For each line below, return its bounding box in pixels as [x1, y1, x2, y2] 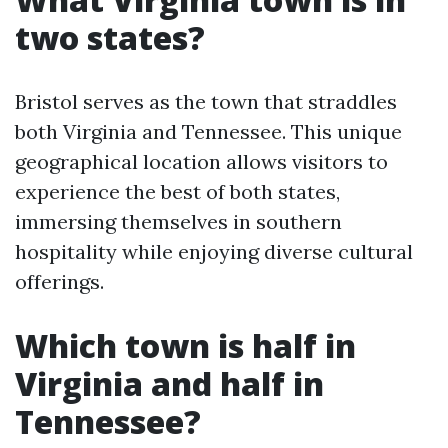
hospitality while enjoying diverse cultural [15, 239, 413, 264]
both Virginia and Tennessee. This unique [15, 119, 402, 144]
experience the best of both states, [15, 179, 340, 204]
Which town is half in [15, 324, 356, 367]
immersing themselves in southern [15, 209, 342, 234]
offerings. [15, 269, 104, 294]
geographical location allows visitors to [15, 149, 388, 174]
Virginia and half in [15, 362, 324, 405]
